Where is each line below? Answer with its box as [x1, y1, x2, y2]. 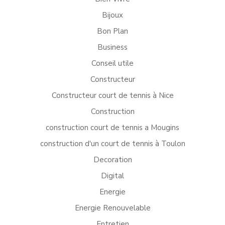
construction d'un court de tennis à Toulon [40, 139, 185, 149]
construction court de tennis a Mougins [46, 123, 179, 133]
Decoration [93, 155, 132, 165]
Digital [101, 171, 124, 181]
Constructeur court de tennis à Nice [51, 90, 174, 100]
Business [97, 42, 128, 52]
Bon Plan [97, 26, 128, 36]
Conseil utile [91, 58, 134, 68]
